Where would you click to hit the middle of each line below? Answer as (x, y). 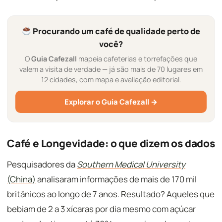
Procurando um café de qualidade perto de (115, 31)
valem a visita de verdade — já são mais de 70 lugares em (111, 69)
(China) (21, 179)
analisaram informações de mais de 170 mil (116, 179)
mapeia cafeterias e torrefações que (137, 59)
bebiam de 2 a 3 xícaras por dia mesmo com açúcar (101, 209)
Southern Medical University (131, 164)
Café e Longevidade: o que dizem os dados (111, 143)
